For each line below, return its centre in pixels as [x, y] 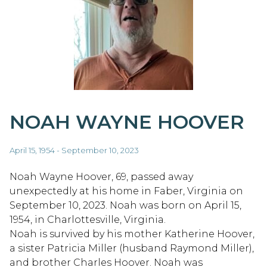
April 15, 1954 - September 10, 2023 [74, 150]
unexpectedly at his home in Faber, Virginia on [126, 191]
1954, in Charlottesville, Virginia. [88, 219]
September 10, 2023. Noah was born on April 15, [125, 205]
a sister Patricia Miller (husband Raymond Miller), [132, 248]
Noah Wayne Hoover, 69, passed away [101, 176]
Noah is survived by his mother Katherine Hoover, [132, 234]
